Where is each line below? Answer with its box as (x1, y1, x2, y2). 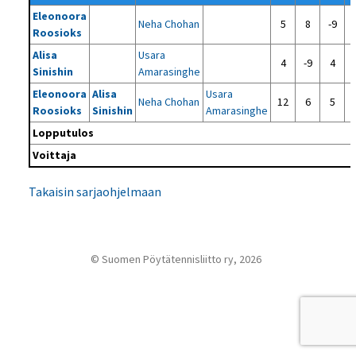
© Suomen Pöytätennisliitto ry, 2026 (91, 252, 262, 266)
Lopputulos (33, 126, 95, 140)
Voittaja (33, 148, 77, 162)
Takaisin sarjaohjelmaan (29, 184, 162, 199)
